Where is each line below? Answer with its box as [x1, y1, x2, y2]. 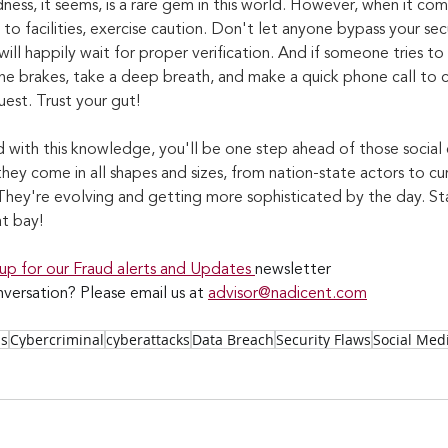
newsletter [255, 261, 331, 278]
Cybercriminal [10, 329, 104, 349]
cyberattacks [106, 329, 190, 349]
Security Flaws [276, 329, 371, 349]
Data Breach [192, 329, 274, 349]
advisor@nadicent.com [208, 285, 367, 302]
